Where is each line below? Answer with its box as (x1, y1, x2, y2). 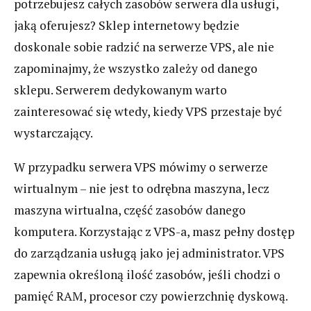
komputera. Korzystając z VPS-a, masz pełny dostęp (14, 223, 294, 239)
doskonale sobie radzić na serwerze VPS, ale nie (14, 39, 274, 56)
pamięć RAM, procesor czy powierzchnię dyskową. (14, 287, 288, 304)
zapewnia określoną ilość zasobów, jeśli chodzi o (14, 266, 280, 283)
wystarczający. (14, 125, 93, 142)
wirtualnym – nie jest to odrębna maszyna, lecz (14, 180, 269, 196)
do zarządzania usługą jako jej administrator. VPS (14, 244, 285, 261)
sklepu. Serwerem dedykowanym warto (14, 82, 227, 99)
